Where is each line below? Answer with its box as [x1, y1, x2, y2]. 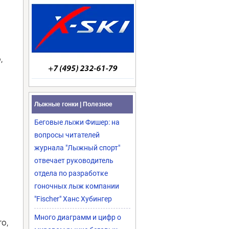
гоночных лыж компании [34, 182, 119, 190]
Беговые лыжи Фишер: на [34, 118, 120, 126]
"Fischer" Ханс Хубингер [34, 195, 112, 203]
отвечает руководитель [34, 156, 113, 165]
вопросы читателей [34, 131, 100, 139]
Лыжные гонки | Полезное [34, 101, 112, 108]
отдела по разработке [34, 169, 108, 177]
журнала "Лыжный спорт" [34, 144, 120, 152]
